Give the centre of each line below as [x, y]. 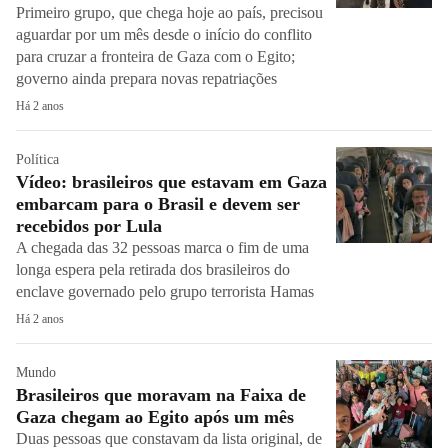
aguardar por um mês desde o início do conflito [164, 34]
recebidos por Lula [89, 226]
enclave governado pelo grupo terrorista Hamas [165, 291]
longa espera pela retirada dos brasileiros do [153, 269]
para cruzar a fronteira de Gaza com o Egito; [155, 56]
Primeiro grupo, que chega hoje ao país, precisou [169, 12]
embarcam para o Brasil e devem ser [158, 204]
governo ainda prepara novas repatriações [148, 78]
